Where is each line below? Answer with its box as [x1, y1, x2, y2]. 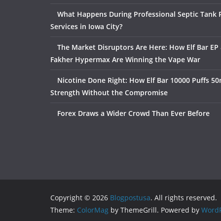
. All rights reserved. [150, 193, 217, 202]
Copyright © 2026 [50, 193, 110, 202]
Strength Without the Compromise [50, 88, 168, 97]
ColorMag [77, 205, 109, 215]
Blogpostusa [110, 193, 150, 202]
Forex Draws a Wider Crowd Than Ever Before [57, 109, 210, 118]
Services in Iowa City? [50, 22, 122, 31]
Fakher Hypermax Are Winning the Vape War [50, 55, 200, 64]
